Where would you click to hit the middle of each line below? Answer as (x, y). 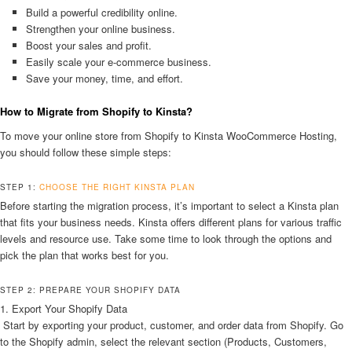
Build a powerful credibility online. (101, 12)
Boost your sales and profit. (88, 45)
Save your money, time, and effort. (104, 78)
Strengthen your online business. (100, 28)
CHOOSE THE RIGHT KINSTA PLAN (117, 187)
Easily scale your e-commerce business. (118, 61)
